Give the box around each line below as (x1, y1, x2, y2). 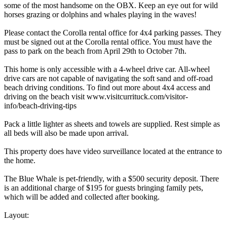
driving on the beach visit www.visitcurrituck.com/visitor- (4, 92, 188, 101)
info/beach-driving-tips (4, 101, 77, 110)
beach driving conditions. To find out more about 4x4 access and (4, 83, 210, 92)
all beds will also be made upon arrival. (4, 128, 129, 137)
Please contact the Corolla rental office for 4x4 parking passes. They (4, 28, 221, 37)
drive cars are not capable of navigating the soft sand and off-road (4, 73, 213, 83)
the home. (4, 156, 35, 165)
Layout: (4, 210, 29, 219)
